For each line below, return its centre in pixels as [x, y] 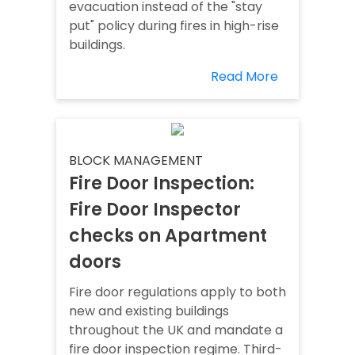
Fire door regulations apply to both [177, 292]
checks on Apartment [168, 236]
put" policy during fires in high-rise [174, 26]
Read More [244, 77]
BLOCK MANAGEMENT [136, 161]
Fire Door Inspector [155, 210]
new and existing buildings [149, 311]
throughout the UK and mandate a [176, 330]
